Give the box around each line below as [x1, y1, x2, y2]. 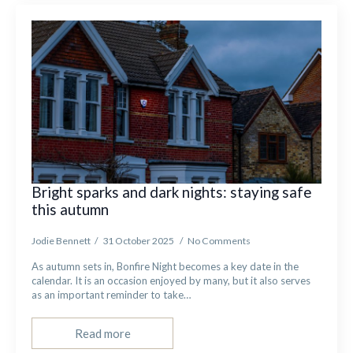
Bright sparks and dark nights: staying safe [32, 183, 311, 201]
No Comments [188, 235, 251, 247]
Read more [74, 325, 131, 340]
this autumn [32, 200, 112, 218]
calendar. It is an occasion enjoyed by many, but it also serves [32, 274, 310, 287]
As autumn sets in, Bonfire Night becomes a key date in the [32, 260, 299, 273]
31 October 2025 [102, 235, 176, 247]
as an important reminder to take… [32, 288, 191, 301]
